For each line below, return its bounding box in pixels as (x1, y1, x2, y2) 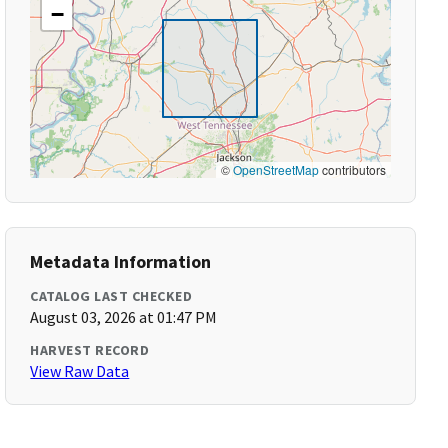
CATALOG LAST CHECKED (30, 287, 193, 305)
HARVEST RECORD (30, 341, 150, 359)
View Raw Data (30, 361, 130, 381)
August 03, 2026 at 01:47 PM (30, 307, 218, 327)
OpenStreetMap (232, 161, 319, 178)
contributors (318, 161, 386, 178)
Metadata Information (30, 250, 212, 273)
